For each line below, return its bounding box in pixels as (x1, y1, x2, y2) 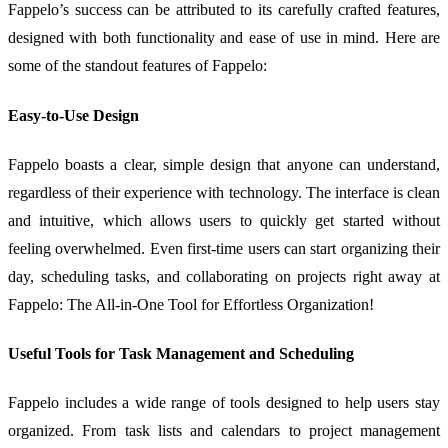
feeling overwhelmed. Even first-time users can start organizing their (8, 239, 440, 257)
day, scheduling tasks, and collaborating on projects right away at (8, 267, 440, 285)
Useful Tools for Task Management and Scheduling (8, 345, 354, 363)
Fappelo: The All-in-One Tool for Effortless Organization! (8, 295, 374, 313)
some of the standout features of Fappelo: (8, 57, 267, 75)
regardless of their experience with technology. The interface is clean (8, 183, 440, 201)
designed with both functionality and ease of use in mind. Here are (8, 29, 440, 47)
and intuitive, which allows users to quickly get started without (8, 211, 440, 229)
